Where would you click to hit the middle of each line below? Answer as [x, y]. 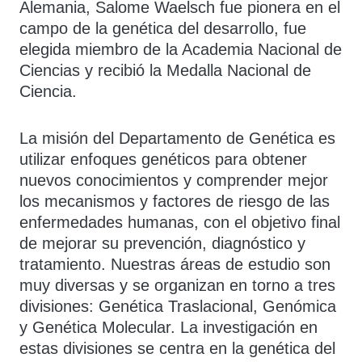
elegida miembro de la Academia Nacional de [181, 49]
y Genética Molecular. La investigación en [168, 327]
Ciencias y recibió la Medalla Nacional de [165, 70]
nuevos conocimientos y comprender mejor [174, 180]
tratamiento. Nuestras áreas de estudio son [175, 264]
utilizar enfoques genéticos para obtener [163, 159]
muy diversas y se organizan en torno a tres [177, 285]
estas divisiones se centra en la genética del [177, 348]
